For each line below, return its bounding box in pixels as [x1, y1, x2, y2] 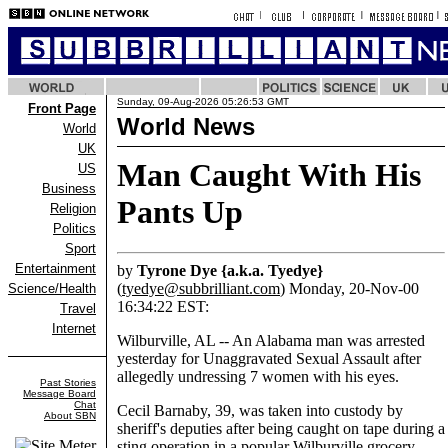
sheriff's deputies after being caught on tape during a [117, 420, 445, 438]
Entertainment [15, 261, 96, 276]
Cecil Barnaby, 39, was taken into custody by [117, 402, 403, 420]
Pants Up [117, 194, 243, 230]
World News [117, 113, 255, 140]
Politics [53, 221, 96, 236]
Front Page [28, 101, 96, 116]
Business [42, 181, 96, 196]
